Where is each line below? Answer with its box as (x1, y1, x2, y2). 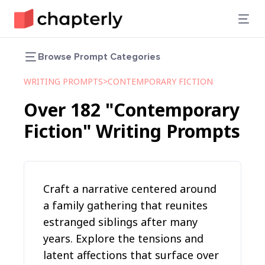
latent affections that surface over (43, 248, 219, 262)
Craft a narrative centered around (43, 182, 216, 196)
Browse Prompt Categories (38, 51, 160, 63)
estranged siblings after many (43, 215, 198, 229)
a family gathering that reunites (43, 198, 208, 212)
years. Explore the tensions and (43, 231, 203, 245)
